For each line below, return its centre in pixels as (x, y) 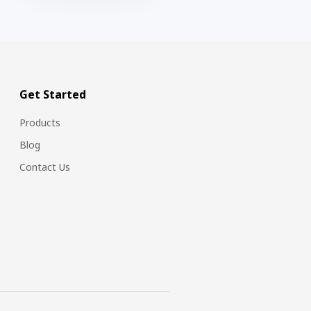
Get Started (53, 94)
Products (40, 122)
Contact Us (45, 167)
